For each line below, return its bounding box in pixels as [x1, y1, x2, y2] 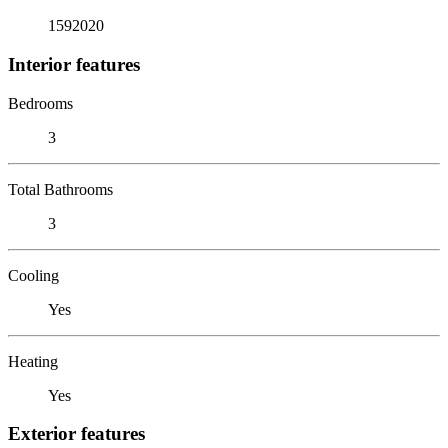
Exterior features [8, 423, 145, 445]
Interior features [8, 53, 140, 75]
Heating [8, 352, 58, 370]
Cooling [8, 266, 59, 284]
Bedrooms [8, 94, 73, 112]
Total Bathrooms [8, 180, 113, 198]
